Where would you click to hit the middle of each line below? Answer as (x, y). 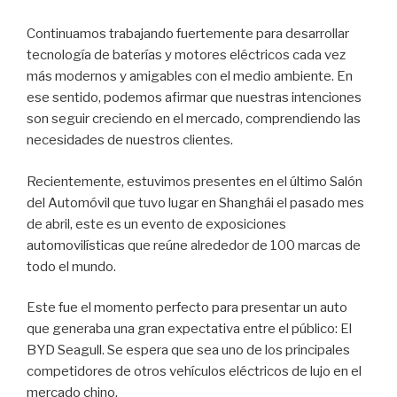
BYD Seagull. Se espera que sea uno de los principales (188, 350)
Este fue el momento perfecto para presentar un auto (187, 308)
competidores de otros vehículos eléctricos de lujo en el (194, 372)
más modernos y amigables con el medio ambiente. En (190, 77)
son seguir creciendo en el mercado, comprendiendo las (194, 119)
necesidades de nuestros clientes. (130, 140)
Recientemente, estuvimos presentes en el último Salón (195, 181)
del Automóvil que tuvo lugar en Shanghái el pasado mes (195, 202)
